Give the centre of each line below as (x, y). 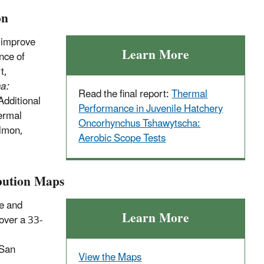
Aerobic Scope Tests (122, 138)
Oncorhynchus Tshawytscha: (140, 123)
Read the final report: (125, 94)
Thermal (190, 94)
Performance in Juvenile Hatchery (151, 109)
